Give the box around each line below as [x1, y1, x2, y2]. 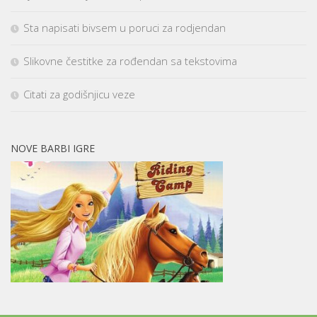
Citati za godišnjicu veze [23, 86, 135, 101]
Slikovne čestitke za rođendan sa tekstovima [23, 53, 237, 68]
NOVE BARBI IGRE [11, 141, 95, 155]
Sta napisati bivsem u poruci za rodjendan [23, 20, 226, 35]
